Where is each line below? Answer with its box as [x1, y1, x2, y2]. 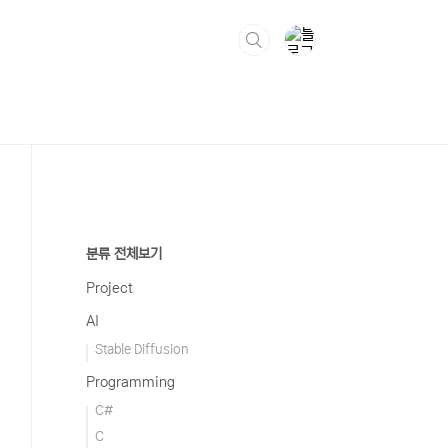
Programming [86, 374, 175, 390]
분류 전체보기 [86, 246, 162, 262]
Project [86, 280, 132, 296]
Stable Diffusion [95, 342, 189, 357]
